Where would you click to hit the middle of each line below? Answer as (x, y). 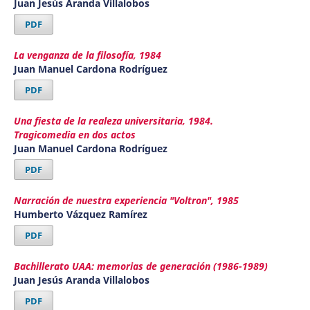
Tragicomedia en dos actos (74, 134)
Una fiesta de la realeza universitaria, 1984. (113, 120)
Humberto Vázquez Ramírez (80, 214)
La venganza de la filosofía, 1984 (87, 55)
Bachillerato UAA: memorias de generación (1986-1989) (140, 266)
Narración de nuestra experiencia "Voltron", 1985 (126, 200)
